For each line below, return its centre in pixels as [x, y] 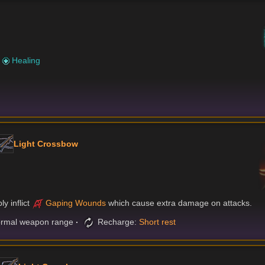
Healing [26, 61]
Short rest [158, 222]
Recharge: [118, 222]
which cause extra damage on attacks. [179, 203]
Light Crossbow [46, 143]
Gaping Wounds [76, 203]
